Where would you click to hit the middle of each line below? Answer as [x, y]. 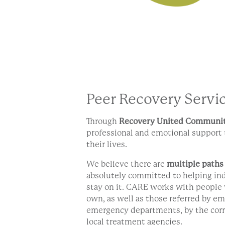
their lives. [107, 145]
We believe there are [127, 164]
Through [103, 122]
